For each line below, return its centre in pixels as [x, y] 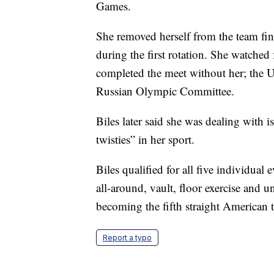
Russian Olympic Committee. [165, 91]
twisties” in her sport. [145, 139]
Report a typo [127, 238]
